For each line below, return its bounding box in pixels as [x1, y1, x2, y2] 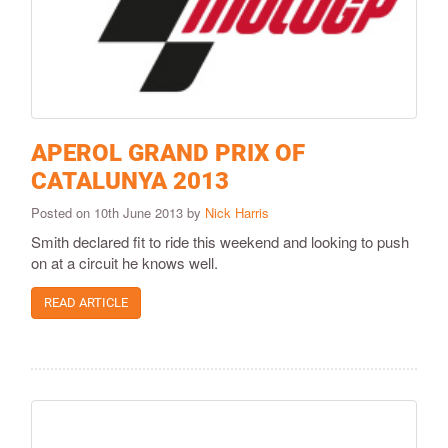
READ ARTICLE [44, 295, 128, 311]
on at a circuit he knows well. [31, 252, 218, 274]
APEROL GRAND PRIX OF [31, 139, 305, 168]
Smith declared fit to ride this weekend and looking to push [31, 231, 409, 253]
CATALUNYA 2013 [31, 167, 229, 196]
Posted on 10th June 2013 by [31, 203, 205, 223]
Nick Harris [205, 203, 269, 223]
